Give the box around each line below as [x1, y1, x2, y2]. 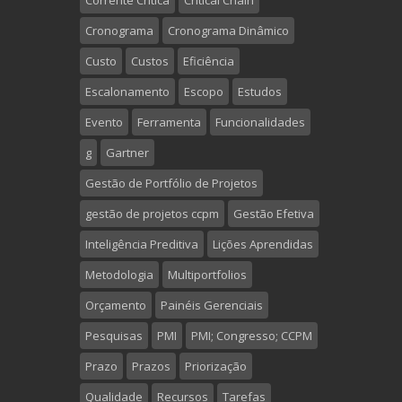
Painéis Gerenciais [161, 297, 263, 314]
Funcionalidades [215, 114, 305, 131]
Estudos [238, 83, 282, 100]
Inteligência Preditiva [85, 236, 198, 253]
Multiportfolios [168, 267, 247, 284]
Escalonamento [85, 83, 170, 100]
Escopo [184, 83, 223, 100]
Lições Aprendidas [213, 236, 313, 253]
